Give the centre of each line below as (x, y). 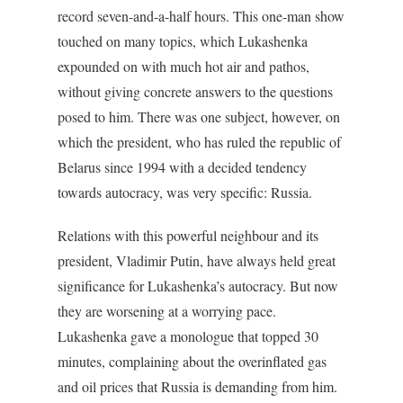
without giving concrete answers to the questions (195, 91)
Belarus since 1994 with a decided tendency (182, 167)
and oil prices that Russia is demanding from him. (197, 386)
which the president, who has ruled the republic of (199, 142)
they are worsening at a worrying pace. (167, 311)
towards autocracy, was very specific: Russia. (185, 192)
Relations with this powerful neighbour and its (188, 235)
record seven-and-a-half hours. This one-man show (201, 16)
